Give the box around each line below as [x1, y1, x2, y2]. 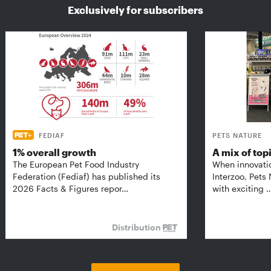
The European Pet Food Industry [13, 158, 139, 169]
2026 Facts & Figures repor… [13, 183, 128, 194]
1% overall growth [13, 146, 96, 158]
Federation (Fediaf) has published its [13, 171, 160, 181]
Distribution [112, 221, 163, 232]
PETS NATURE [212, 131, 262, 139]
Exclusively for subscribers [68, 3, 203, 16]
